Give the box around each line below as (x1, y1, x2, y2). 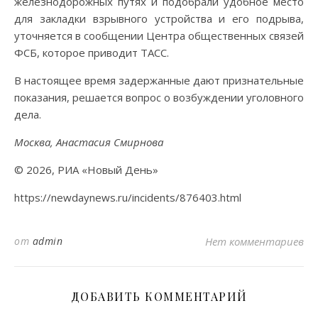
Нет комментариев (205, 234, 304, 248)
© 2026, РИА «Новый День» (14, 162, 158, 177)
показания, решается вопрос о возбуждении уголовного (14, 89, 304, 104)
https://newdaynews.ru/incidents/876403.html (14, 190, 241, 204)
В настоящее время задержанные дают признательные (14, 72, 304, 87)
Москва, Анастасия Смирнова (14, 134, 163, 149)
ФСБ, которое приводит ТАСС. (14, 45, 169, 60)
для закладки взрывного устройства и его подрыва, (14, 11, 304, 26)
